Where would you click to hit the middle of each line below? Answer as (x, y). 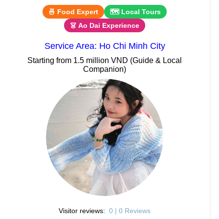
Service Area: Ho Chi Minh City (105, 46)
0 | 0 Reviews (130, 210)
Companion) (105, 69)
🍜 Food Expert (73, 11)
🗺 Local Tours (135, 11)
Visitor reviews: (83, 210)
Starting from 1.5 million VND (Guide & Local (105, 60)
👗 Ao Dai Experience (105, 25)
